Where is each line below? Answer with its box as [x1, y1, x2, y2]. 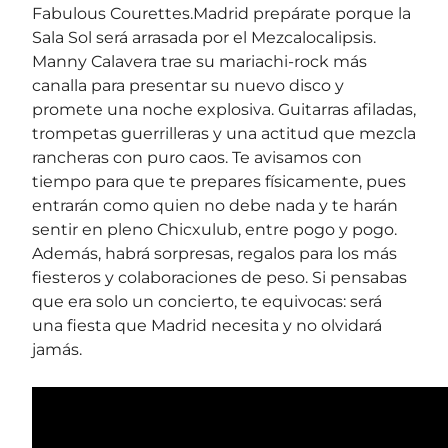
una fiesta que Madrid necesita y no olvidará [32, 315, 382, 335]
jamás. [32, 339, 82, 359]
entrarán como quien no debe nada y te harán [32, 195, 398, 215]
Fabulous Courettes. [32, 3, 193, 23]
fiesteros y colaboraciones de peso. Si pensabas [32, 267, 407, 287]
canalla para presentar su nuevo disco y [32, 75, 344, 95]
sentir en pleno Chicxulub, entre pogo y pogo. [32, 219, 397, 239]
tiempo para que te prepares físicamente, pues [32, 171, 406, 191]
